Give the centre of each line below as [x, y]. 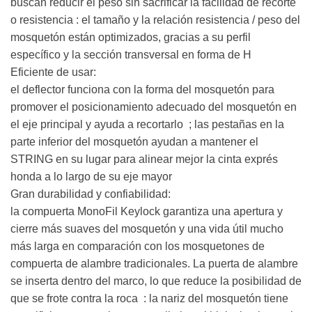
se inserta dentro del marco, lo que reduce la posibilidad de [156, 281]
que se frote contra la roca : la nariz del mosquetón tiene [149, 298]
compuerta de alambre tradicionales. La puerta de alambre [154, 263]
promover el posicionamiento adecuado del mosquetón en [154, 107]
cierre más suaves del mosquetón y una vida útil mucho [147, 228]
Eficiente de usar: [55, 72]
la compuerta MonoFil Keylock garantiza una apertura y [147, 211]
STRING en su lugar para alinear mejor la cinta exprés [144, 159]
